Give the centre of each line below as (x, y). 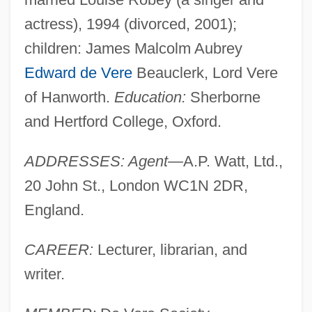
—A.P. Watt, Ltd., (225, 161)
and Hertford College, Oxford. (123, 121)
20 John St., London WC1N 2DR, (136, 185)
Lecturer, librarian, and (170, 249)
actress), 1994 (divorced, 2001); (130, 24)
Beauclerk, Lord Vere (205, 72)
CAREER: (58, 249)
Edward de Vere (78, 72)
